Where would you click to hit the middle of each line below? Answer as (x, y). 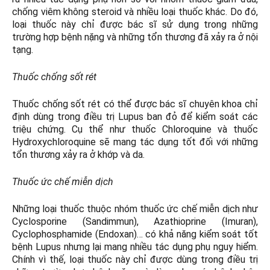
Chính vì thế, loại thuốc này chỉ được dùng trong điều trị (135, 260)
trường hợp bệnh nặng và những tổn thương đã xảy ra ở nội (135, 37)
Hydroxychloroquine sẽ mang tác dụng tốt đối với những (135, 142)
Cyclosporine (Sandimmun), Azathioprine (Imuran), (135, 222)
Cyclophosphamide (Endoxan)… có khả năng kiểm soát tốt (135, 234)
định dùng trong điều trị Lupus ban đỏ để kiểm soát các (135, 117)
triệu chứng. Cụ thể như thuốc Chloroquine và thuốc (135, 130)
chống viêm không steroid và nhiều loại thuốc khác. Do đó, (135, 12)
